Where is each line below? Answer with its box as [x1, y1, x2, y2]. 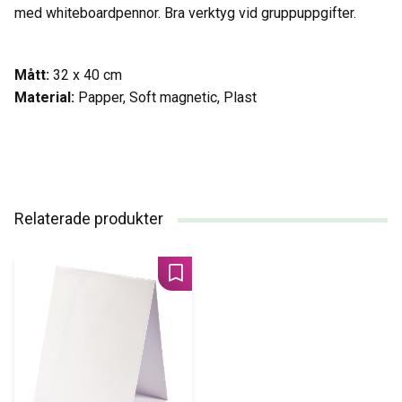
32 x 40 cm [53, 66, 126, 84]
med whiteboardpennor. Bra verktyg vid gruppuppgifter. [14, 4, 360, 22]
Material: [14, 89, 78, 107]
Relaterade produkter [14, 209, 163, 229]
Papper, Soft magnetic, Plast [78, 89, 257, 107]
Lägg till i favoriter [174, 274, 289, 292]
